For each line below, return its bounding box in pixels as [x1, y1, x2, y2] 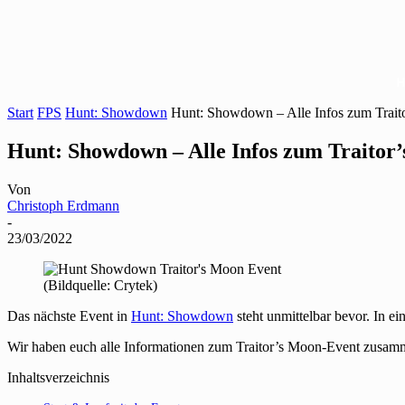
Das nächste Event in [7, 307, 131, 324]
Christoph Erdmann [7, 197, 119, 213]
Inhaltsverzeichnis [7, 369, 109, 385]
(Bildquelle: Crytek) [43, 277, 157, 293]
